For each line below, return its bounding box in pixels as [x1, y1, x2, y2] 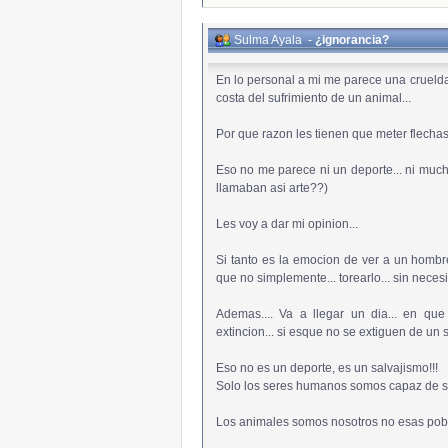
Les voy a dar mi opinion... [216, 217, 358, 231]
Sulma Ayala [234, 33, 302, 47]
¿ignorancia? [315, 33, 389, 47]
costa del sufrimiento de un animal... [216, 91, 411, 105]
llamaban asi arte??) [216, 181, 328, 195]
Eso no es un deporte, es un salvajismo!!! [216, 361, 438, 375]
